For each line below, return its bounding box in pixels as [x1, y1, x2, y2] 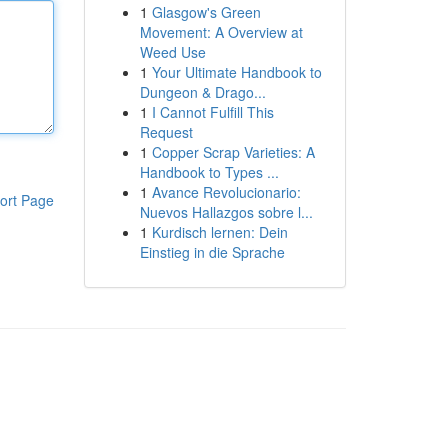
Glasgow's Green [151, 2, 261, 22]
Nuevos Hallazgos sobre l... [139, 202, 313, 222]
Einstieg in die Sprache [139, 242, 285, 262]
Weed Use [139, 42, 206, 62]
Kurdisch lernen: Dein [151, 222, 288, 242]
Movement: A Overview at [139, 22, 303, 42]
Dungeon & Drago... [139, 82, 266, 102]
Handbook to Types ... [139, 162, 279, 182]
